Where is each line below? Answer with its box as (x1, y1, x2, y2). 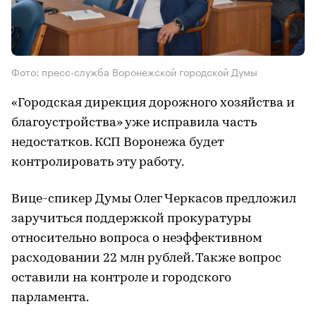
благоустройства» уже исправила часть (11, 116, 257, 130)
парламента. (11, 291, 89, 305)
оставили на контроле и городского (11, 271, 231, 285)
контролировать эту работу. (11, 155, 184, 169)
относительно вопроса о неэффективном (11, 231, 262, 245)
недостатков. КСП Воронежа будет (11, 135, 224, 150)
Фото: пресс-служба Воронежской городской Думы (11, 63, 257, 79)
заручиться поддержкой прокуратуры (11, 212, 251, 226)
